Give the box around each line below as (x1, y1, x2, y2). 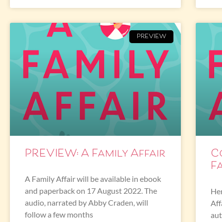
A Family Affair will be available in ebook (25, 173, 161, 183)
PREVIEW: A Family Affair (25, 142, 166, 166)
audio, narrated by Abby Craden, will (25, 197, 148, 207)
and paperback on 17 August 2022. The (25, 185, 157, 195)
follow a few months (25, 209, 93, 219)
